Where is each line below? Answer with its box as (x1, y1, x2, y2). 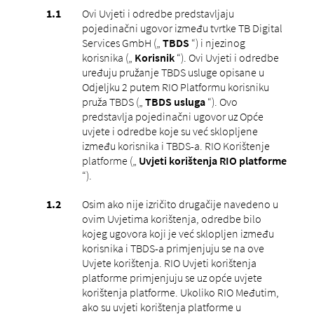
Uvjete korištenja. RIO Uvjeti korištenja (81, 255, 257, 270)
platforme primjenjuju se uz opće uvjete (81, 270, 262, 285)
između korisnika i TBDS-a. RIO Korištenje (81, 138, 270, 153)
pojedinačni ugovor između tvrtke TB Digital (81, 20, 282, 35)
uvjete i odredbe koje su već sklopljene (81, 123, 258, 138)
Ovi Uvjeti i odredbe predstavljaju (81, 6, 234, 20)
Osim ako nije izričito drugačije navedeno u (81, 196, 278, 211)
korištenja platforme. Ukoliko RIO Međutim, (81, 285, 279, 299)
